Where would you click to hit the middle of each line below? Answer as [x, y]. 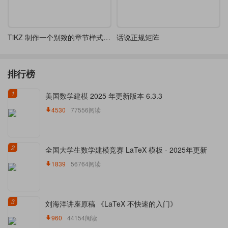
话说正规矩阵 [138, 37]
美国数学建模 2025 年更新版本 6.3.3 [104, 96]
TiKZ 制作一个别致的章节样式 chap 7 [107, 37]
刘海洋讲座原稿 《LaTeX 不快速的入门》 [111, 204]
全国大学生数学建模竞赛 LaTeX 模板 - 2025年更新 [126, 150]
